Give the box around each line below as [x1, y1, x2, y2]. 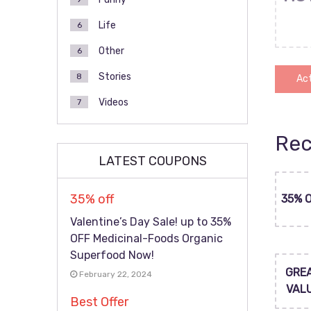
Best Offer [70, 294, 128, 310]
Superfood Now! [70, 249, 154, 262]
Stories [99, 71, 131, 83]
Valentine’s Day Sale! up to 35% [70, 215, 231, 228]
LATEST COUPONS [98, 153, 207, 169]
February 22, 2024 [77, 269, 152, 279]
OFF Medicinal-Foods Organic [70, 232, 223, 245]
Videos [99, 96, 128, 108]
